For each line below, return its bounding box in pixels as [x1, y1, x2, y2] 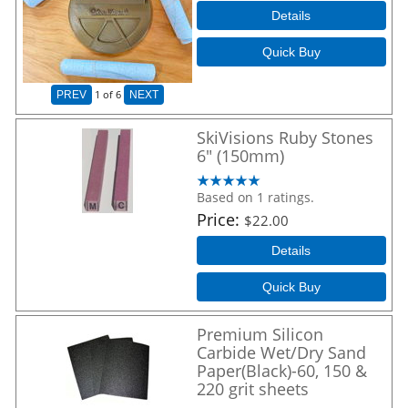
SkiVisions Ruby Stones [197, 126, 373, 148]
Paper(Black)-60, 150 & [197, 360, 367, 382]
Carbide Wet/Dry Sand [197, 342, 366, 364]
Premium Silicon [197, 323, 323, 346]
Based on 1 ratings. [197, 189, 314, 207]
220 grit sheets [197, 378, 309, 401]
